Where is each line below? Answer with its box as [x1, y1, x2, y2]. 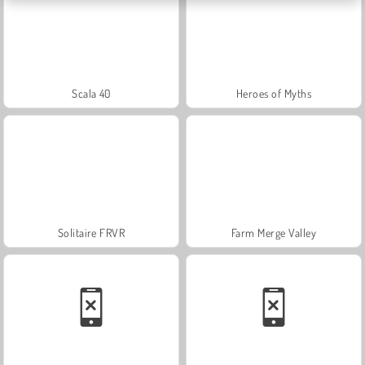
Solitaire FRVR [57, 225, 125, 240]
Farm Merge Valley [231, 225, 317, 240]
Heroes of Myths [235, 86, 312, 100]
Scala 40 [72, 86, 111, 100]
